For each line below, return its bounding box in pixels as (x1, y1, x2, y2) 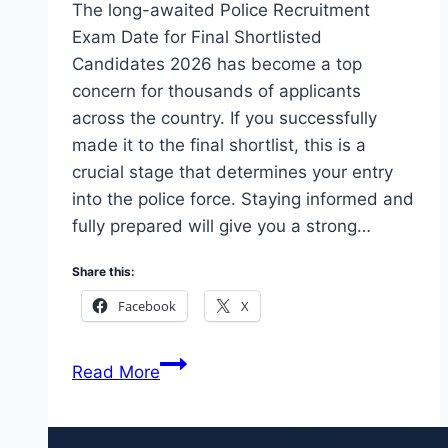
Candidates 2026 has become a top (72, 54, 362, 75)
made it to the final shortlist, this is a (72, 135, 366, 156)
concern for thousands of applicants (72, 81, 361, 102)
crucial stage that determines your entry (72, 162, 393, 183)
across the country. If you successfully (72, 108, 377, 129)
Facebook (118, 297, 176, 316)
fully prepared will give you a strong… (72, 216, 371, 237)
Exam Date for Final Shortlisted (72, 27, 322, 48)
